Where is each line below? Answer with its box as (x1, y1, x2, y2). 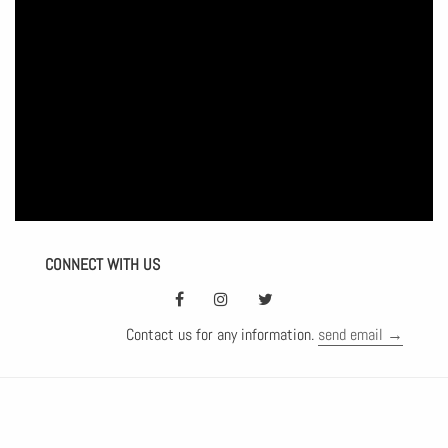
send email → (318, 324, 403, 345)
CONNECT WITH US (45, 254, 160, 275)
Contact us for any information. (126, 324, 318, 345)
